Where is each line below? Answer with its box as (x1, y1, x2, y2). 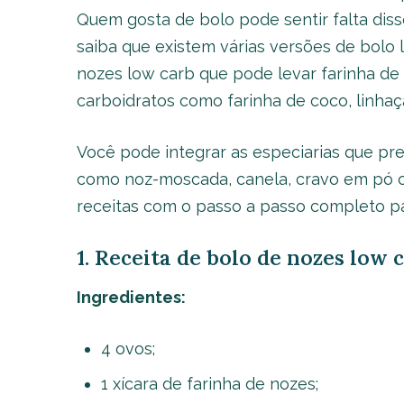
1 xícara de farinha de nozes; (100, 374, 318, 393)
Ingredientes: (76, 288, 186, 307)
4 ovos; (100, 339, 155, 358)
